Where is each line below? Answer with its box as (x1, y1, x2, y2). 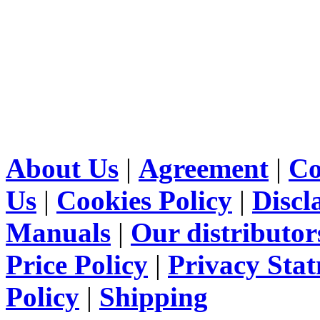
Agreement (139, 153, 269, 184)
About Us (6, 153, 119, 184)
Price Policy (6, 249, 148, 280)
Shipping (99, 281, 208, 312)
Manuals (6, 217, 111, 248)
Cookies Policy (56, 185, 232, 216)
